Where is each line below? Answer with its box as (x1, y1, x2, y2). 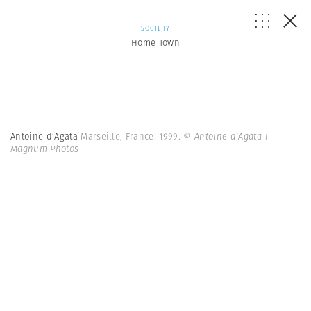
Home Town (131, 36, 180, 49)
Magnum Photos (10, 142, 79, 155)
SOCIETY (140, 24, 171, 33)
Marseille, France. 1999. (81, 130, 184, 143)
